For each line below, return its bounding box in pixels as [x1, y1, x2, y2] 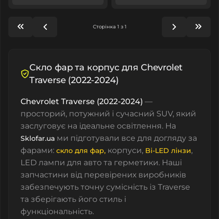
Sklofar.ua [21, 133, 55, 143]
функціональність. [21, 206, 94, 216]
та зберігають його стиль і [21, 194, 126, 204]
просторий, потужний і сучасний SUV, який [21, 109, 196, 118]
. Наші [158, 157, 182, 167]
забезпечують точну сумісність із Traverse [21, 182, 190, 192]
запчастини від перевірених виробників [21, 170, 186, 179]
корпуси [108, 145, 142, 155]
